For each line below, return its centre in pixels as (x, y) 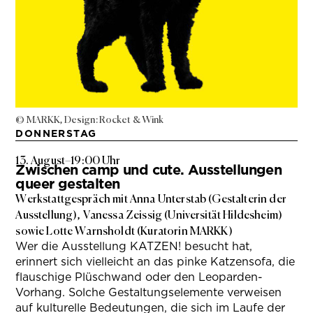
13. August (41, 161)
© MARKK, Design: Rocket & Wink (90, 120)
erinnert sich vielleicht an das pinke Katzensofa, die (155, 262)
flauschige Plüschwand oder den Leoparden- (139, 277)
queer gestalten (68, 184)
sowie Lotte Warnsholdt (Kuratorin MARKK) (124, 231)
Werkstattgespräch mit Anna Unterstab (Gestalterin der (151, 199)
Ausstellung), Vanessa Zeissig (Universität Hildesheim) (149, 215)
